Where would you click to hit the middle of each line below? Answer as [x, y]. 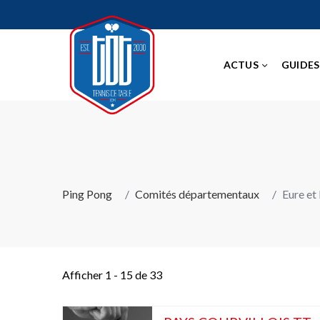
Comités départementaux [197, 194]
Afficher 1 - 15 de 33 [112, 275]
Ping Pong [87, 194]
